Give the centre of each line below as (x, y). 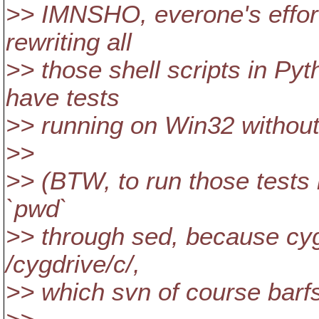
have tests (63, 98)
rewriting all (69, 42)
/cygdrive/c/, (73, 264)
